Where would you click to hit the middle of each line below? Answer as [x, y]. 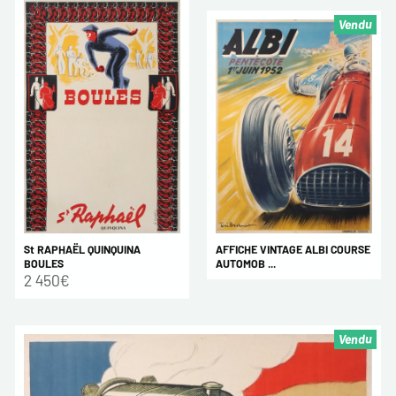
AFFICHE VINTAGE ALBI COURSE [293, 250]
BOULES [43, 264]
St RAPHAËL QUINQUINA [82, 250]
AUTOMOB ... [245, 264]
